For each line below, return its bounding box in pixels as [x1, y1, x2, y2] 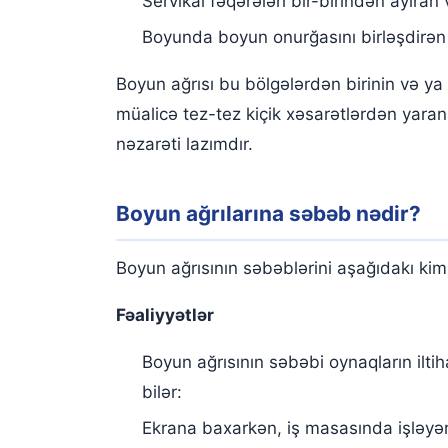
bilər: [141, 382, 182, 403]
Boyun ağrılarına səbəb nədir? [116, 201, 421, 227]
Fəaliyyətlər [116, 305, 214, 326]
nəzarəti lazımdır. [116, 134, 253, 155]
